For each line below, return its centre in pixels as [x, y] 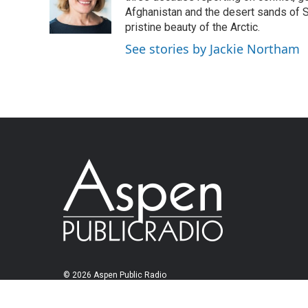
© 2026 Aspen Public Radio [115, 275]
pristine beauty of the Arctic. [192, 27]
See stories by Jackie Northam [212, 49]
